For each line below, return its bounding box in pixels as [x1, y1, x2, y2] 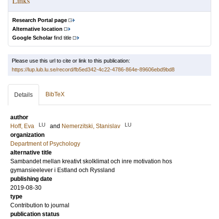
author [10, 114, 28, 121]
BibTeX [45, 91, 65, 98]
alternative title [10, 149, 52, 156]
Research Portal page [12, 17, 67, 23]
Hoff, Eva [10, 123, 34, 130]
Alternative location [12, 26, 63, 32]
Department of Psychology [10, 140, 80, 147]
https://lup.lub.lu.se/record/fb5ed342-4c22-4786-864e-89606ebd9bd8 [12, 66, 175, 72]
